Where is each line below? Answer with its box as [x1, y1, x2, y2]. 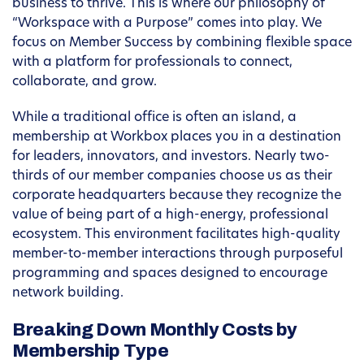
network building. [12, 287, 123, 301]
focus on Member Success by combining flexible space [12, 37, 352, 50]
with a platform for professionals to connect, [12, 56, 292, 70]
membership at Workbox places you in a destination [12, 131, 341, 145]
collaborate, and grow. [12, 76, 157, 89]
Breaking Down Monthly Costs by [12, 320, 298, 340]
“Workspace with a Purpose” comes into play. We [12, 17, 322, 31]
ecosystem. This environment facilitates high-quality [12, 228, 340, 242]
